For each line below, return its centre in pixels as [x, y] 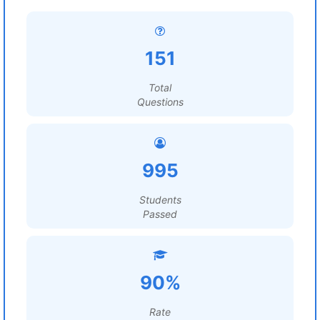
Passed [160, 214]
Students [160, 200]
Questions [160, 102]
